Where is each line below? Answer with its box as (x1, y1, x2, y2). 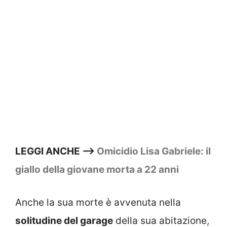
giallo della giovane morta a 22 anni (15, 164, 179, 176)
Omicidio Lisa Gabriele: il (97, 145, 211, 158)
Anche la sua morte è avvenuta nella (15, 196, 181, 208)
